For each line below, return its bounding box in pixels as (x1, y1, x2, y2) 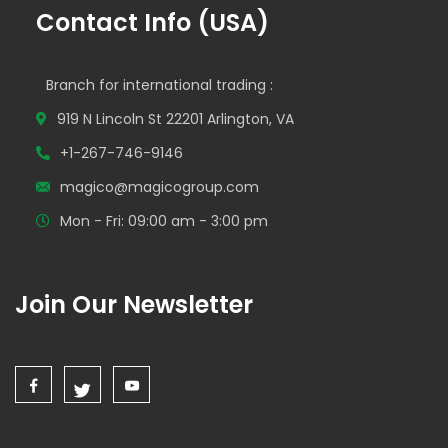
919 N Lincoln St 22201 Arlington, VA (57, 109, 294, 129)
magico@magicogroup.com (60, 177, 259, 197)
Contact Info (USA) (36, 6, 269, 39)
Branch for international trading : (46, 75, 273, 95)
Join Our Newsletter (15, 288, 253, 321)
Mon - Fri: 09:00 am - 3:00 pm (60, 211, 268, 231)
